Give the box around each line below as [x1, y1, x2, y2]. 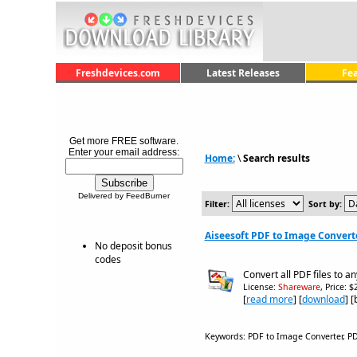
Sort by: [308, 198, 342, 210]
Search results [242, 151, 310, 165]
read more [245, 292, 293, 306]
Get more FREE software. [69, 135, 178, 147]
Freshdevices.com [75, 66, 160, 80]
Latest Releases [206, 66, 280, 80]
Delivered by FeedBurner [78, 191, 170, 200]
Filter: [204, 198, 229, 210]
